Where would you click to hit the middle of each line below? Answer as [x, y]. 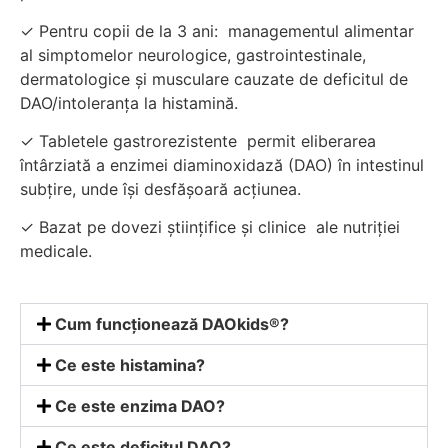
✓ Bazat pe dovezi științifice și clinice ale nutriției [210, 227]
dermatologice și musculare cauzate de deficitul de [214, 78]
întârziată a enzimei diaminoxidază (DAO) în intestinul [222, 165]
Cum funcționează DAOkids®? [172, 324]
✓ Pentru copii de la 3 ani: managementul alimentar [217, 30]
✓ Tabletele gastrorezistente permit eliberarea [198, 141]
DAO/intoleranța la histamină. [129, 102]
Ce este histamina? [130, 365]
